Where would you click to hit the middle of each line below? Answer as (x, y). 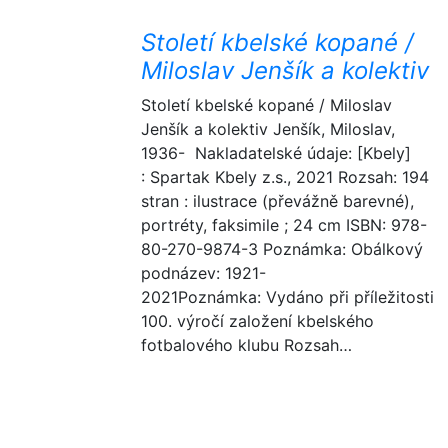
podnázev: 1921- (203, 273)
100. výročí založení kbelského (257, 321)
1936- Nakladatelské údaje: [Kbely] (276, 153)
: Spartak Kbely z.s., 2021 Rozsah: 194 (285, 177)
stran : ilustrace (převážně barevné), (277, 201)
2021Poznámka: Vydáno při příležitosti (287, 297)
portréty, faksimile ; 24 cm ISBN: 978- (284, 225)
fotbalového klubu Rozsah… (246, 345)
